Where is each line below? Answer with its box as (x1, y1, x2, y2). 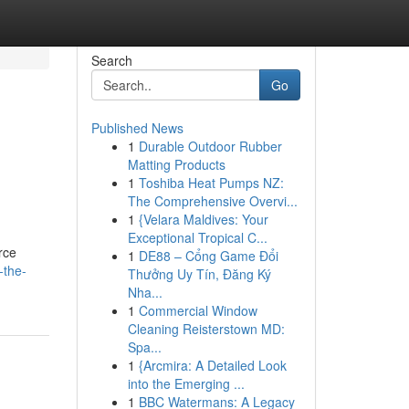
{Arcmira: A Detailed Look (138, 356, 287, 374)
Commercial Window (138, 301, 257, 320)
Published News (90, 119, 184, 137)
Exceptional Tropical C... (127, 228, 267, 246)
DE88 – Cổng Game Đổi (138, 246, 278, 265)
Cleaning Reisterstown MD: (127, 320, 285, 338)
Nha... (127, 283, 163, 301)
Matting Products (127, 155, 225, 173)
